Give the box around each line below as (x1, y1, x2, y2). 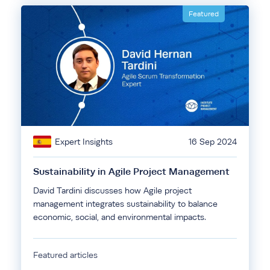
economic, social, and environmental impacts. (33, 212, 206, 222)
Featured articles (33, 250, 98, 260)
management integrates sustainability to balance (33, 199, 218, 209)
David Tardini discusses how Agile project (33, 186, 192, 195)
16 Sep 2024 (189, 137, 237, 146)
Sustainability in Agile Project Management (33, 166, 234, 177)
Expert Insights (55, 137, 113, 146)
